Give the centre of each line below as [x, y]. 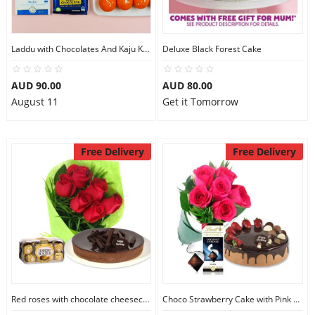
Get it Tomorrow [200, 102]
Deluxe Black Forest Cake [212, 49]
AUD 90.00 [36, 85]
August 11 [34, 102]
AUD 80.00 [187, 85]
